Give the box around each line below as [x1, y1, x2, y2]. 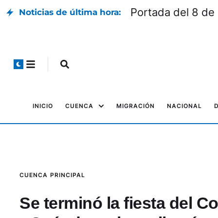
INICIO [33, 102, 53, 109]
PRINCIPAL [50, 171, 85, 179]
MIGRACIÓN [116, 102, 155, 109]
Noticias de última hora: [19, 7, 121, 17]
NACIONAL [167, 102, 202, 109]
